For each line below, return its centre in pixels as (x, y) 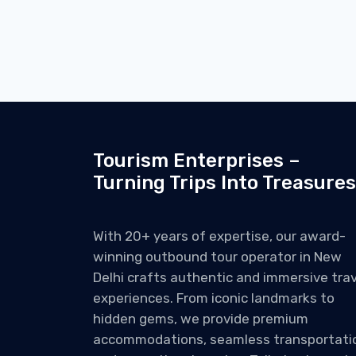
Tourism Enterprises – (197, 161)
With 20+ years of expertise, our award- (219, 236)
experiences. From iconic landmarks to (214, 298)
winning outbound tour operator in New (217, 257)
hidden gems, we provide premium (201, 319)
